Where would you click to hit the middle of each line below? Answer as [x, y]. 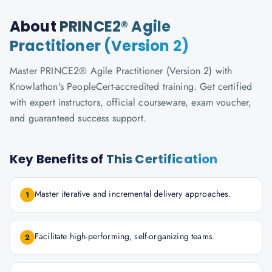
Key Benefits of [58, 159]
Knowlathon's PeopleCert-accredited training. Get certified [131, 87]
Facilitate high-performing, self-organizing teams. [125, 236]
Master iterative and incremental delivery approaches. [133, 194]
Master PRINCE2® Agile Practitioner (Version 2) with [121, 71]
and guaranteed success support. [78, 118]
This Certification [162, 159]
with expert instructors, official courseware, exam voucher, [131, 102]
